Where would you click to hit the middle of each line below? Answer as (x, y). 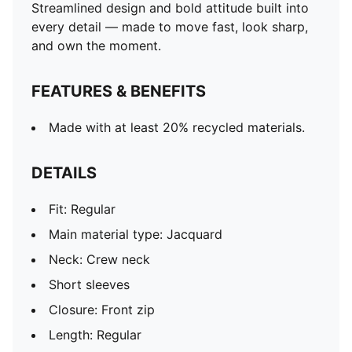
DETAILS (64, 173)
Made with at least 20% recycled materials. (177, 127)
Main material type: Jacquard (136, 234)
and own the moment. (96, 46)
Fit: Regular (82, 209)
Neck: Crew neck (99, 259)
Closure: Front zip (102, 310)
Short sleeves (89, 284)
